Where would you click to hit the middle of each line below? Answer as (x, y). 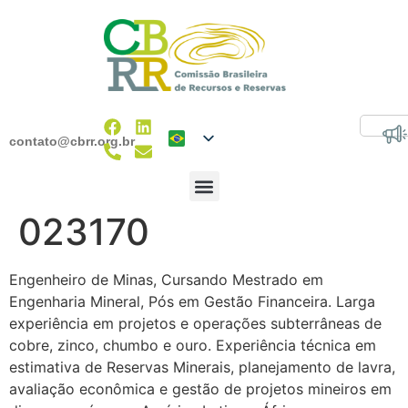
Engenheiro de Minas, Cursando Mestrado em (166, 280)
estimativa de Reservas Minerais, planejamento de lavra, (202, 367)
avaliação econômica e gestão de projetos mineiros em (200, 389)
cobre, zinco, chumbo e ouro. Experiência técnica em (193, 346)
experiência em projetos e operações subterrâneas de (195, 324)
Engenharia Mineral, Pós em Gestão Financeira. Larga (192, 302)
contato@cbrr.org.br (72, 141)
